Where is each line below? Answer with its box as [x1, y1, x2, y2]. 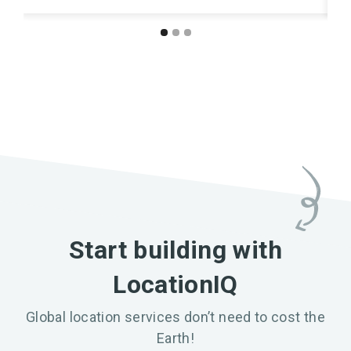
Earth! [156, 330, 195, 346]
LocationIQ [113, 270, 238, 299]
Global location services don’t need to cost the [26, 309, 325, 325]
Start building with [69, 235, 282, 265]
